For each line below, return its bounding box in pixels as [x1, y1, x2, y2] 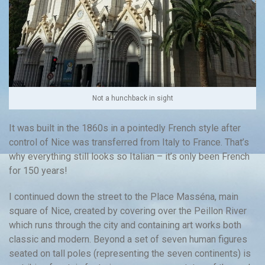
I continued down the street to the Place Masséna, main [9, 190, 238, 202]
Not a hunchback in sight [92, 93, 173, 102]
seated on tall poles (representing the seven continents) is [9, 247, 251, 259]
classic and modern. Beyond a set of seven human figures [9, 233, 247, 245]
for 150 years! [9, 164, 67, 176]
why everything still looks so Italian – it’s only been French [9, 150, 250, 162]
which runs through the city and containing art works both [9, 219, 241, 231]
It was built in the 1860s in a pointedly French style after [9, 122, 241, 134]
